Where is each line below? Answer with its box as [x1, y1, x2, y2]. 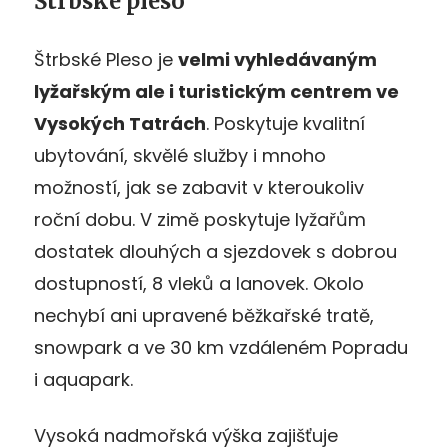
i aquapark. [34, 366, 133, 392]
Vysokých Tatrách [34, 110, 206, 136]
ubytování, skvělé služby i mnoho [34, 142, 326, 168]
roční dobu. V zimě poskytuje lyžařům [34, 206, 366, 232]
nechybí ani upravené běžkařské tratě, [34, 302, 374, 328]
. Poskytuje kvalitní [206, 110, 365, 136]
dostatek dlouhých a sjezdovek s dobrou [34, 238, 397, 264]
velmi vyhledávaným [178, 46, 377, 72]
